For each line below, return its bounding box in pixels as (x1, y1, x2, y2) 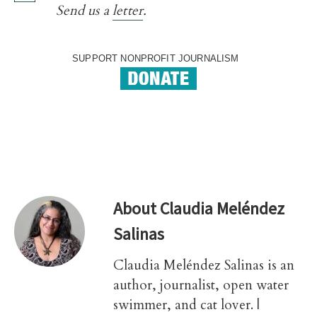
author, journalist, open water (113, 276, 289, 295)
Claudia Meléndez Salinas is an (113, 256, 294, 275)
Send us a (55, 1, 113, 21)
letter (113, 1, 144, 21)
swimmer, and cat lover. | (113, 296, 260, 315)
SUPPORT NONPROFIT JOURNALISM (72, 53, 245, 64)
